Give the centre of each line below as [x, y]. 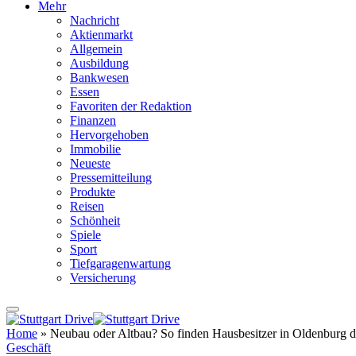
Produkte [93, 192]
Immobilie [95, 149]
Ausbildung [99, 64]
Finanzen [93, 121]
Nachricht [95, 21]
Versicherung [103, 278]
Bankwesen [99, 78]
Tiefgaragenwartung [120, 264]
